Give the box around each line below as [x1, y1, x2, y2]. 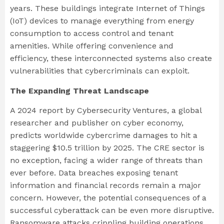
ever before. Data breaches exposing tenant [10, 167, 178, 177]
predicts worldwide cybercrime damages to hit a [10, 130, 197, 140]
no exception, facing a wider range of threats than [10, 155, 202, 165]
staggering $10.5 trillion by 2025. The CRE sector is [10, 142, 204, 152]
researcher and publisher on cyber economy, [10, 117, 183, 127]
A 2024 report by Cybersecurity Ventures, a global [10, 105, 201, 115]
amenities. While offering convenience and [10, 41, 173, 51]
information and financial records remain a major [10, 180, 201, 190]
